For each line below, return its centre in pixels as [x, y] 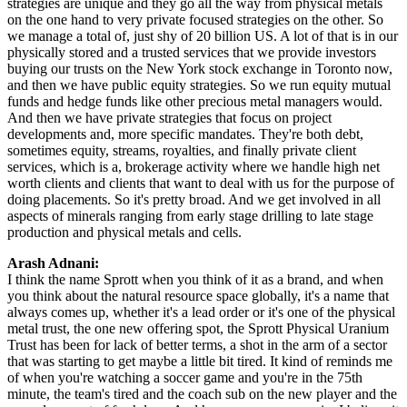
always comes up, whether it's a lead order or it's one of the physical [201, 312]
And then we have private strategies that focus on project [169, 117]
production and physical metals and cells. [124, 232]
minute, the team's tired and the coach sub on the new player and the [202, 393]
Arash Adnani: [53, 263]
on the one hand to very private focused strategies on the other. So [195, 19]
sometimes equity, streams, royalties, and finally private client [182, 150]
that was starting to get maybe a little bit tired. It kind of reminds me [200, 361]
